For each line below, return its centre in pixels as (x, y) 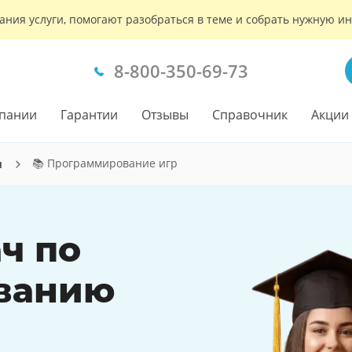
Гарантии (89, 115)
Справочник (250, 115)
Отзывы (165, 115)
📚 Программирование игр (105, 163)
